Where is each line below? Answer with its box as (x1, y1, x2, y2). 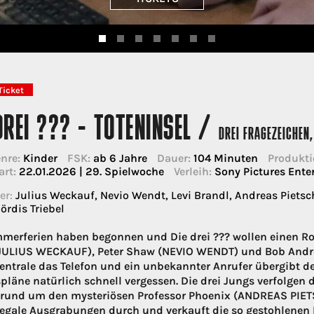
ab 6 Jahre (90, 151, 147, 165)
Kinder (20, 151, 57, 165)
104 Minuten (190, 151, 258, 165)
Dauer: (156, 151, 191, 165)
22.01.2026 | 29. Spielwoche (15, 164, 164, 178)
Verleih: (173, 164, 212, 178)
